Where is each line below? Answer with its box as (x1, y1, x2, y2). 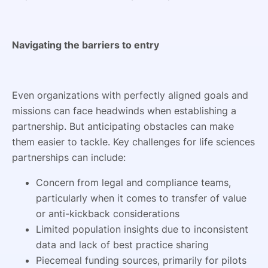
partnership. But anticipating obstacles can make (12, 120, 234, 132)
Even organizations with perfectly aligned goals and (12, 89, 248, 101)
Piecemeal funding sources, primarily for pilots (36, 254, 246, 266)
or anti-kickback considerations (36, 207, 179, 220)
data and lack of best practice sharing (36, 238, 209, 251)
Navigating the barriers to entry (12, 38, 159, 51)
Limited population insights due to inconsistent (36, 223, 248, 235)
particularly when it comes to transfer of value (36, 191, 246, 204)
